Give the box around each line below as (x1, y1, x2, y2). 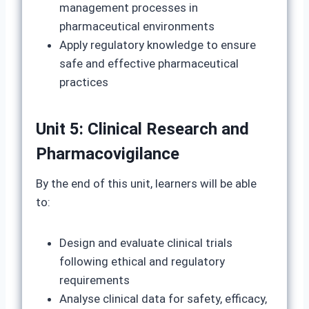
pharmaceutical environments (59, 19, 215, 33)
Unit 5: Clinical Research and (36, 119, 249, 139)
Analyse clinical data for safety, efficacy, (59, 292, 267, 306)
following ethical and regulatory (59, 255, 225, 268)
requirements (59, 273, 130, 287)
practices (59, 75, 108, 89)
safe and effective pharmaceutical (59, 57, 239, 70)
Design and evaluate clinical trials (59, 236, 232, 250)
